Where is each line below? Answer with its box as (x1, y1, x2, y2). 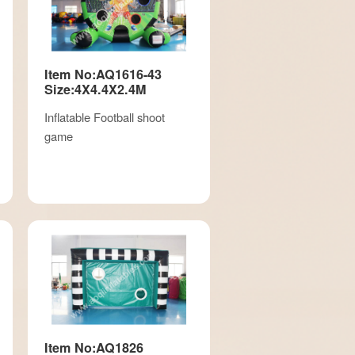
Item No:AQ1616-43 (44, 64, 162, 83)
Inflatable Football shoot (44, 108, 165, 125)
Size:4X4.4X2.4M (44, 79, 146, 98)
